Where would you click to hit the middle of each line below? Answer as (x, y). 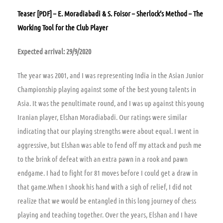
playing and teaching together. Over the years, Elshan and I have (108, 214)
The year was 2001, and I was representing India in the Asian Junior (111, 75)
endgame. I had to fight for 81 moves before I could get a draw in (108, 172)
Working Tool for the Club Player (63, 27)
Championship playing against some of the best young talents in (107, 89)
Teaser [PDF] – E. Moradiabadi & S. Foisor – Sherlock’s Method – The (110, 13)
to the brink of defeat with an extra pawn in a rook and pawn (103, 159)
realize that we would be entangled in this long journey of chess (107, 200)
